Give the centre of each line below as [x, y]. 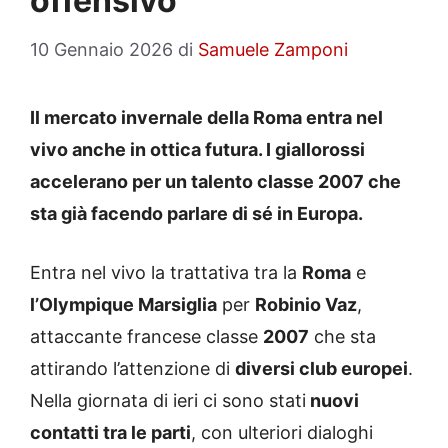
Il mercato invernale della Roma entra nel [206, 118]
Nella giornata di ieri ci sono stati [168, 401]
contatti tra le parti [110, 433]
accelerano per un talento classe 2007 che [215, 182]
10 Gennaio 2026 [101, 50]
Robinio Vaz [306, 305]
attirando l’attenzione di [132, 369]
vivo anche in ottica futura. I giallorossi [197, 150]
